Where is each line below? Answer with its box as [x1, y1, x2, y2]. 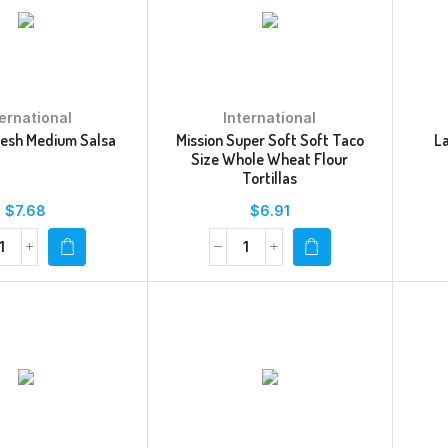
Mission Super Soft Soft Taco [175, 129, 364, 150]
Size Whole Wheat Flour [191, 148, 349, 169]
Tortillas [242, 167, 298, 188]
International [223, 108, 317, 126]
